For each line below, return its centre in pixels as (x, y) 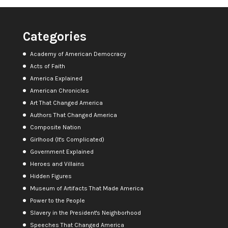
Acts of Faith (47, 66)
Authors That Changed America (73, 115)
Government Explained (62, 152)
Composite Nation (55, 127)
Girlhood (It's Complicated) (67, 139)
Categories (54, 36)
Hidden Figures (51, 176)
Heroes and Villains (57, 164)
